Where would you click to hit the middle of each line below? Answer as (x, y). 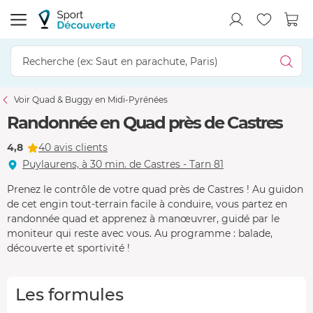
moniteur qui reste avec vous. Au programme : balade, (140, 233)
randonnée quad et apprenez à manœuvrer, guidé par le (143, 218)
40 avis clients (73, 147)
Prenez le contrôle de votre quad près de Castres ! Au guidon (155, 189)
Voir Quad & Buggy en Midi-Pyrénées (91, 100)
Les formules (70, 294)
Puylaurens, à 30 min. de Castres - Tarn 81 (123, 164)
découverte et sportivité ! (68, 248)
